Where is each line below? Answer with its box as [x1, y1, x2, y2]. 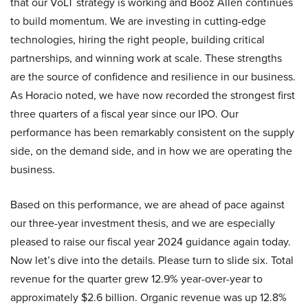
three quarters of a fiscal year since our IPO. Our [10, 106, 239, 122]
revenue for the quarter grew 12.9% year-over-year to [10, 271, 263, 287]
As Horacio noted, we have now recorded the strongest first [10, 87, 295, 104]
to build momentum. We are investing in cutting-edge [10, 13, 266, 30]
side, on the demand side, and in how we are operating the [10, 143, 292, 159]
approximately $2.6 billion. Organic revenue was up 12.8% [10, 289, 287, 306]
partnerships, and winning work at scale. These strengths [10, 50, 282, 67]
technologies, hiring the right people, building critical [10, 32, 265, 48]
